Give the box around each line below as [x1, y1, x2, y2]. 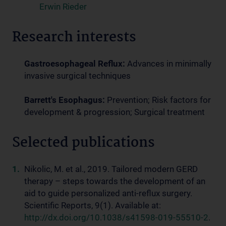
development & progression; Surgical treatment [24, 107, 205, 117]
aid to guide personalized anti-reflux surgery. [24, 188, 192, 198]
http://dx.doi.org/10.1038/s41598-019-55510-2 [24, 212, 208, 222]
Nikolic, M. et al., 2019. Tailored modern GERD [24, 164, 198, 174]
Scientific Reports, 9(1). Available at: [24, 200, 161, 210]
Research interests [12, 27, 136, 49]
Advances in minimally [127, 59, 211, 69]
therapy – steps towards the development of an [24, 176, 205, 186]
